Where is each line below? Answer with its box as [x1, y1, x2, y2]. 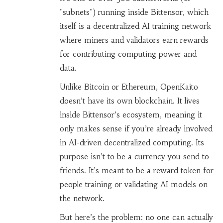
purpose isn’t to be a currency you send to [59, 152, 209, 162]
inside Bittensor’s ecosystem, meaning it [59, 110, 202, 120]
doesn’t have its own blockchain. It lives [59, 96, 200, 106]
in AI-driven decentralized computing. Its [59, 138, 204, 148]
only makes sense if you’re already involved [59, 124, 213, 134]
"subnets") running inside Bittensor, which [59, 7, 209, 17]
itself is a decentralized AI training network [59, 21, 211, 31]
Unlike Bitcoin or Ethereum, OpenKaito [59, 82, 198, 92]
